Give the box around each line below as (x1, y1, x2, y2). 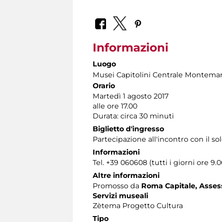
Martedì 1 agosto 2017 (93, 91, 168, 101)
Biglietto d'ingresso (93, 124, 164, 133)
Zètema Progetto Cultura (93, 201, 183, 210)
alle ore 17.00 (93, 101, 137, 111)
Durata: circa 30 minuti (93, 111, 174, 120)
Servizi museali (93, 191, 148, 200)
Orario (93, 81, 115, 90)
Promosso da (93, 181, 141, 190)
